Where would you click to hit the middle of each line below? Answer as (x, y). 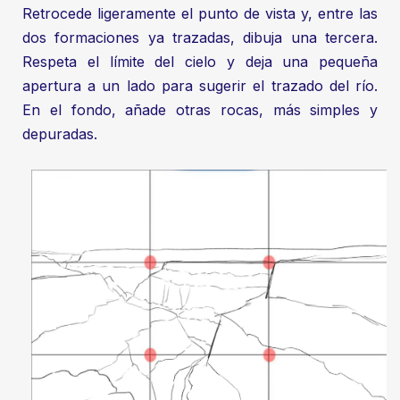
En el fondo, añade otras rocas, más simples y (200, 110)
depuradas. (60, 134)
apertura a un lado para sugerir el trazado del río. (200, 86)
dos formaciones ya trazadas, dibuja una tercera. (200, 38)
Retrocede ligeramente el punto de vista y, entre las (200, 14)
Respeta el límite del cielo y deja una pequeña (200, 62)
